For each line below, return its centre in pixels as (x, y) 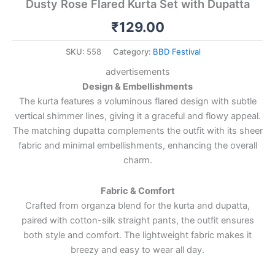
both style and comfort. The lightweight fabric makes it (137, 235)
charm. (137, 161)
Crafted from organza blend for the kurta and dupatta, (137, 205)
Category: (133, 51)
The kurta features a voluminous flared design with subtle (137, 102)
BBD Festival (176, 51)
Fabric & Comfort (137, 191)
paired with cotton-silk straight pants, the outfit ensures (137, 220)
